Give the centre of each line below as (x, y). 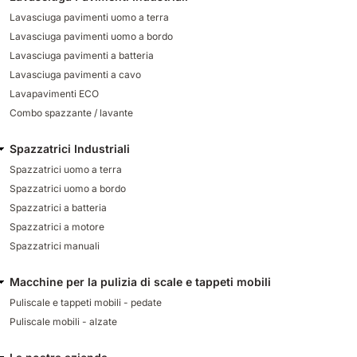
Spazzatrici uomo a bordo (68, 188)
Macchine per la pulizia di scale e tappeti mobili (140, 281)
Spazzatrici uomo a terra (66, 169)
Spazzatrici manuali (55, 245)
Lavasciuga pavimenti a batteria (82, 55)
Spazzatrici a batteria (58, 207)
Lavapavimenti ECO (54, 93)
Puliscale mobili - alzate (63, 321)
